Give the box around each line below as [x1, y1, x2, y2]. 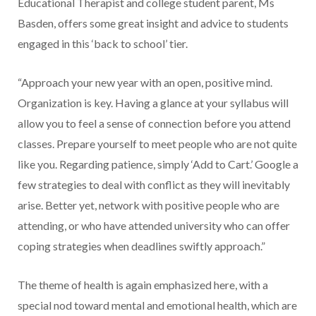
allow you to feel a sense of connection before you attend [18, 116, 291, 130]
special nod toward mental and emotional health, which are [18, 298, 297, 312]
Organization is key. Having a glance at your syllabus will [18, 95, 288, 109]
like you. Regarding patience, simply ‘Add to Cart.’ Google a [18, 157, 298, 171]
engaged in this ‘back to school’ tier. [18, 36, 188, 50]
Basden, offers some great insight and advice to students [18, 16, 288, 30]
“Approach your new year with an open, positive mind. [18, 75, 272, 89]
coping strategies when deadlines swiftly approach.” [18, 238, 265, 253]
